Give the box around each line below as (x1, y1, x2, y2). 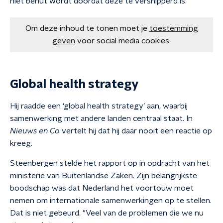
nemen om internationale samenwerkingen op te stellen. (10, 197, 212, 205)
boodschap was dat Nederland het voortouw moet (10, 184, 194, 192)
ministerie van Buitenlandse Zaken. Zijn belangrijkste (10, 172, 197, 180)
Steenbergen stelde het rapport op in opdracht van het (10, 159, 210, 167)
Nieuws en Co (10, 127, 60, 135)
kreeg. (10, 139, 32, 147)
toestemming (149, 24, 198, 32)
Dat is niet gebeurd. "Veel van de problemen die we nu (10, 209, 204, 217)
